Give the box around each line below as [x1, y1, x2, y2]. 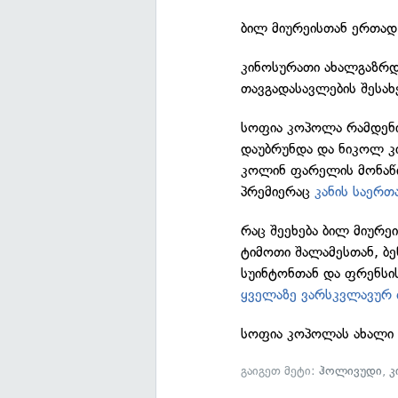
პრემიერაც [241, 183, 315, 200]
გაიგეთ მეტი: [241, 363, 320, 378]
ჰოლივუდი [319, 363, 383, 378]
